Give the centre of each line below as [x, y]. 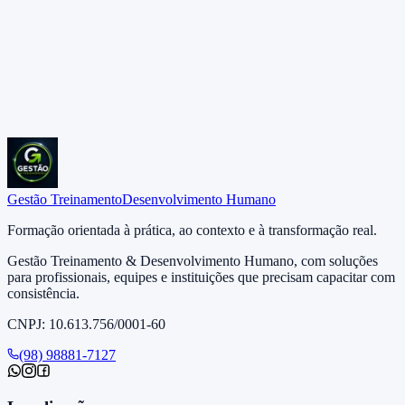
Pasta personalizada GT [122, 25]
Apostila [79, 42]
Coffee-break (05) [106, 94]
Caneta [75, 60]
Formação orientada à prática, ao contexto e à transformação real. [192, 230]
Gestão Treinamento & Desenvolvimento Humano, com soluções [193, 260]
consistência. [43, 293]
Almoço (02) [92, 111]
